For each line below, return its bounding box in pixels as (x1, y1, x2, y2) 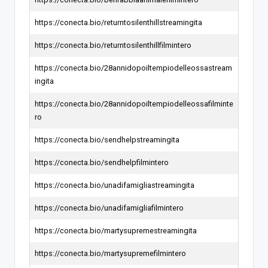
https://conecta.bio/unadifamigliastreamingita (35, 180, 194, 190)
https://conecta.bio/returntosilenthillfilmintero (35, 40, 191, 50)
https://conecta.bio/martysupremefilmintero (35, 248, 186, 258)
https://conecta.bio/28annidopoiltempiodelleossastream (35, 63, 232, 72)
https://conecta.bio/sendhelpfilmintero (35, 157, 169, 167)
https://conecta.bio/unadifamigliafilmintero (35, 203, 184, 212)
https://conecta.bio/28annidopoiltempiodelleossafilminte (35, 99, 233, 108)
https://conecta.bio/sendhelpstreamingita (35, 135, 179, 144)
